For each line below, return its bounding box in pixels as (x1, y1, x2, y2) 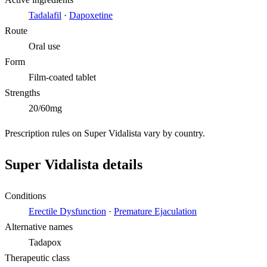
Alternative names (5, 221, 73, 232)
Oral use (29, 41, 60, 51)
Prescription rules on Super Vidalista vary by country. (5, 128, 205, 138)
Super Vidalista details (5, 156, 142, 172)
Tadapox (29, 237, 61, 247)
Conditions (5, 190, 46, 201)
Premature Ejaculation (114, 206, 197, 216)
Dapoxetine (69, 10, 113, 20)
